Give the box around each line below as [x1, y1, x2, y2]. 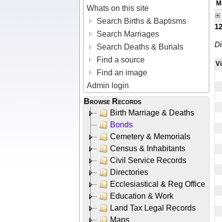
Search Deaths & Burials [95, 42, 184, 51]
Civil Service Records [110, 156, 186, 165]
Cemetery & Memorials [110, 132, 190, 141]
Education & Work [110, 191, 173, 200]
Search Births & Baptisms [95, 16, 187, 25]
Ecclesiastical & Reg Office [110, 179, 205, 188]
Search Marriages [95, 29, 160, 38]
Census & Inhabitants [110, 144, 185, 153]
